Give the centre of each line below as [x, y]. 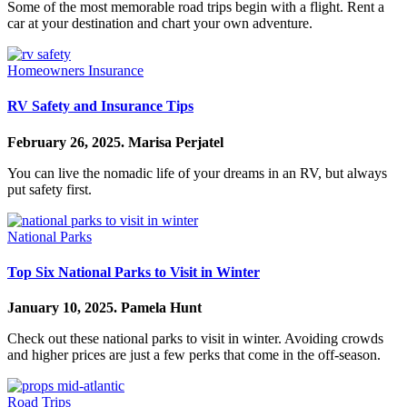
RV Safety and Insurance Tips [100, 106]
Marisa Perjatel [176, 142]
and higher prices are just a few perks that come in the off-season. [194, 355]
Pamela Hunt [161, 308]
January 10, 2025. [64, 308]
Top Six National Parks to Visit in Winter [134, 272]
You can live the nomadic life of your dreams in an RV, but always [197, 173]
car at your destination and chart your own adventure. [160, 24]
